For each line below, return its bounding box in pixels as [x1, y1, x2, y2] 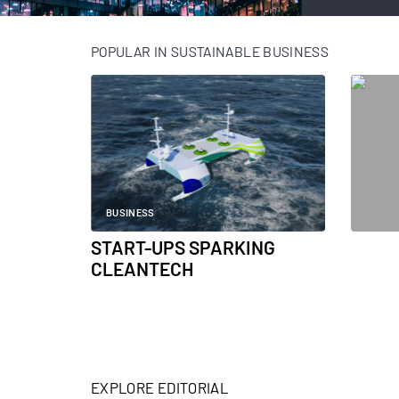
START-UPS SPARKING [91, 236, 275, 259]
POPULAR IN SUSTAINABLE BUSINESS [91, 43, 330, 61]
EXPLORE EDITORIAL [91, 379, 229, 397]
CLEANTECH [91, 257, 193, 281]
